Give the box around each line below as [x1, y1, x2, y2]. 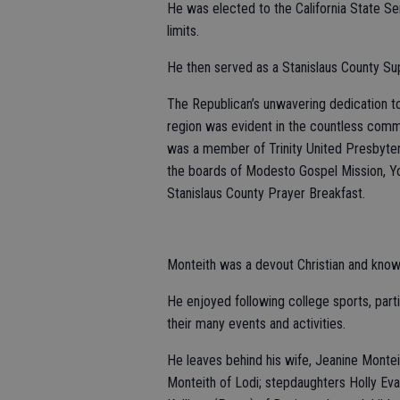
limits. [167, 22, 199, 39]
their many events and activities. [167, 315, 346, 332]
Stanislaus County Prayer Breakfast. [167, 185, 365, 202]
